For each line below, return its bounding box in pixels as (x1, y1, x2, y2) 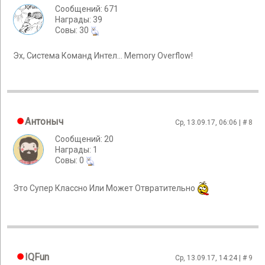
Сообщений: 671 (55, 4, 118, 14)
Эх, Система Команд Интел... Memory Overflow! (13, 51, 193, 61)
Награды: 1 (55, 145, 98, 154)
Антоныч (25, 116, 63, 127)
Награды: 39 (55, 15, 102, 24)
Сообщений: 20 (55, 134, 114, 144)
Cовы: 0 (55, 156, 86, 165)
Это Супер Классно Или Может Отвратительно (13, 183, 197, 193)
